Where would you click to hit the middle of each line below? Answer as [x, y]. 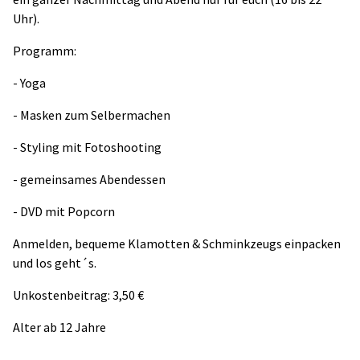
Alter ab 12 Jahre [59, 327]
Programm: [45, 50]
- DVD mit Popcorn [64, 211]
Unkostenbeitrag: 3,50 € [78, 295]
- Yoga [29, 82]
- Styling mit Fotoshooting [87, 147]
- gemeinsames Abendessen [89, 179]
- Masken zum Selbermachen [92, 115]
